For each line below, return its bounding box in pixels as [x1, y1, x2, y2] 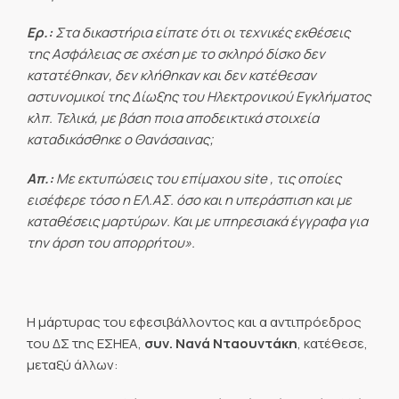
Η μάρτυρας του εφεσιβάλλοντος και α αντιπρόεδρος [27, 312, 362, 331]
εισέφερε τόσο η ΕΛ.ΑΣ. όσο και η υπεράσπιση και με [27, 191, 352, 210]
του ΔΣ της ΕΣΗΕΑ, [27, 333, 144, 353]
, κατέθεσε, [297, 333, 368, 353]
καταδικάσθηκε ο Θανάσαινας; [27, 130, 214, 149]
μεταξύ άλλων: [27, 354, 118, 374]
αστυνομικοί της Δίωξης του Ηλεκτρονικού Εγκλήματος [27, 87, 370, 106]
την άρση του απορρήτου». [27, 233, 195, 253]
